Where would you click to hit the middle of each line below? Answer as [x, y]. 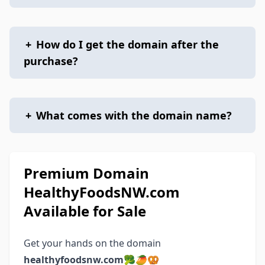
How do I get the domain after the [127, 44]
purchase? [51, 61]
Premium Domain [86, 173]
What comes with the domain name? [134, 115]
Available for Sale [85, 211]
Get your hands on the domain [92, 243]
